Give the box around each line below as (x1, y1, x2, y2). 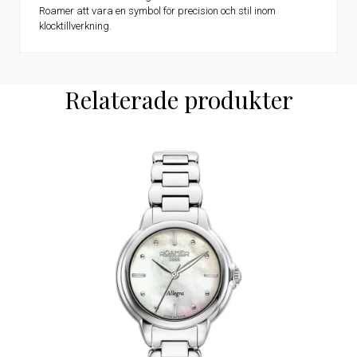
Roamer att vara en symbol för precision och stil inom (39, 4, 276, 17)
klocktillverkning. (39, 19, 112, 32)
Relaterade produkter (64, 83, 293, 116)
